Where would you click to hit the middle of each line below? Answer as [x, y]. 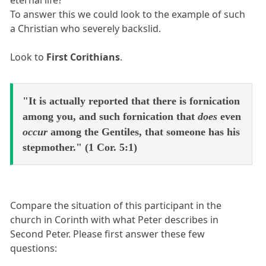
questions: [34, 248]
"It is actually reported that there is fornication [131, 101]
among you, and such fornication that [110, 116]
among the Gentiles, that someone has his [144, 132]
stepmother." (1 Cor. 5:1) [80, 147]
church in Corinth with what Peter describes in [115, 219]
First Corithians [83, 57]
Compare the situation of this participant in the [116, 205]
